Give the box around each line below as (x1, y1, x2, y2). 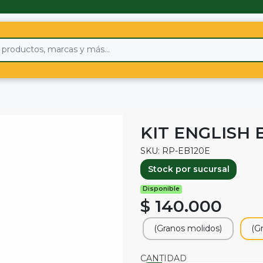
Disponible (143, 185, 180, 193)
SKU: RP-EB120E (140, 145, 210, 156)
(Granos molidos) (154, 223, 222, 234)
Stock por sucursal (147, 164, 230, 174)
